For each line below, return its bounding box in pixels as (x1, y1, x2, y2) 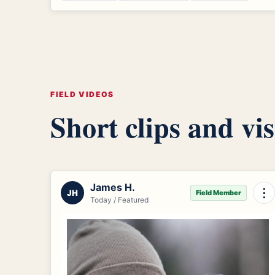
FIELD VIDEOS (50, 89, 115, 99)
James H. (90, 180, 135, 193)
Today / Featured (90, 195, 149, 204)
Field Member (195, 188, 241, 197)
